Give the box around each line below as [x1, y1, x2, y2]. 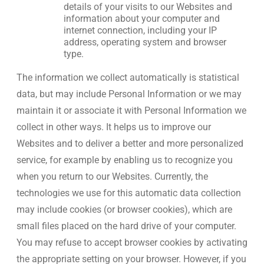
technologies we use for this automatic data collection [16, 187, 241, 199]
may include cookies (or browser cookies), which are [16, 204, 232, 215]
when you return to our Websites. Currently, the [16, 171, 208, 182]
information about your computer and [64, 13, 220, 24]
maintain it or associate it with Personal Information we [16, 105, 246, 116]
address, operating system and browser [64, 37, 226, 48]
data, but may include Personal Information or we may [16, 88, 242, 100]
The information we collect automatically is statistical [16, 72, 239, 83]
